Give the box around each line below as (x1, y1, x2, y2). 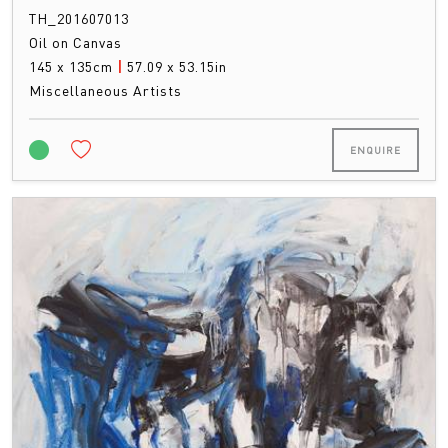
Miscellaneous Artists (29, 81, 182, 100)
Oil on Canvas (29, 33, 122, 52)
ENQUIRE (350, 144, 401, 157)
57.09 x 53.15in (127, 57, 227, 76)
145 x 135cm (29, 57, 117, 76)
